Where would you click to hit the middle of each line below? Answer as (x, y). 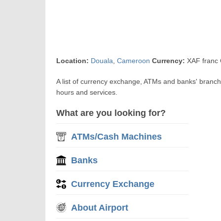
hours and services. (87, 92)
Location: (73, 61)
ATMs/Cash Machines (117, 137)
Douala (102, 61)
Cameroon (134, 61)
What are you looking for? (111, 113)
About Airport (100, 208)
